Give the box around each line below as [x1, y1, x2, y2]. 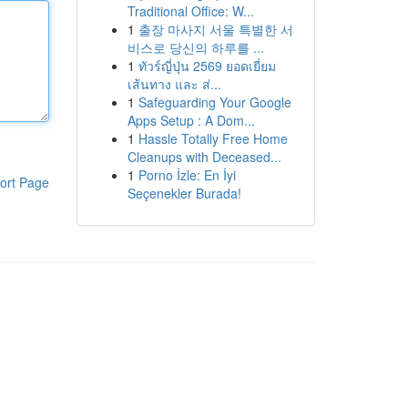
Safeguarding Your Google [138, 93, 291, 111]
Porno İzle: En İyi [138, 166, 236, 184]
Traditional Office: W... [127, 2, 254, 20]
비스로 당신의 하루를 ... [127, 38, 264, 56]
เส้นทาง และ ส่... [127, 75, 221, 93]
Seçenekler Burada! [127, 184, 241, 202]
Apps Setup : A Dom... [127, 111, 255, 129]
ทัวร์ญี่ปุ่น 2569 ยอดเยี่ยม [138, 56, 276, 75]
